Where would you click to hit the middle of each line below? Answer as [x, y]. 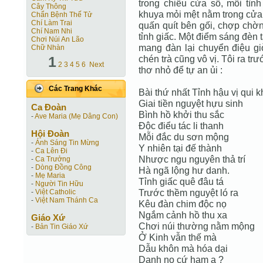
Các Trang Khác [75, 89]
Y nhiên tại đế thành [180, 148]
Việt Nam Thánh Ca [67, 200]
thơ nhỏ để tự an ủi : [181, 70]
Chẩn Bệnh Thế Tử [62, 15]
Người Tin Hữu [59, 184]
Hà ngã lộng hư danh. [184, 171]
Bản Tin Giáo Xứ [62, 227]
